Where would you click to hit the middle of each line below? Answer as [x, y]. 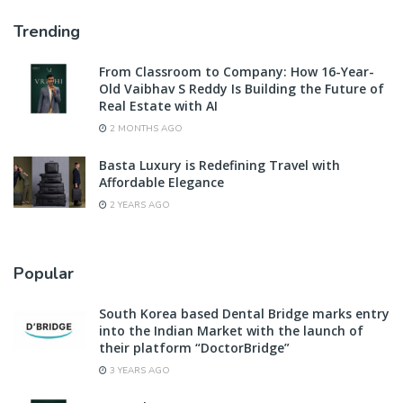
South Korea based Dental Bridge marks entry [244, 313]
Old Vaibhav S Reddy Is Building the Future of [242, 88]
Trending [47, 31]
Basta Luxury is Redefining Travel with [219, 165]
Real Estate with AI [158, 105]
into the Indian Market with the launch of [231, 330]
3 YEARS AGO [139, 370]
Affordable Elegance [161, 182]
